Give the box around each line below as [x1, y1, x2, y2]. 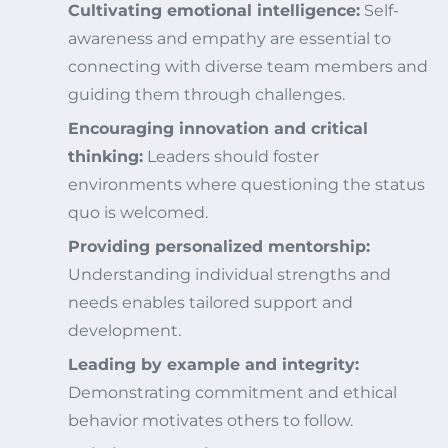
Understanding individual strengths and [68, 264, 391, 284]
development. [68, 320, 181, 340]
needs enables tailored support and [68, 292, 353, 312]
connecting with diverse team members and [68, 56, 428, 76]
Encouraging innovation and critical [68, 118, 368, 138]
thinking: [68, 146, 143, 166]
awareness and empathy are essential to [68, 28, 391, 48]
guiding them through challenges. [68, 84, 345, 104]
